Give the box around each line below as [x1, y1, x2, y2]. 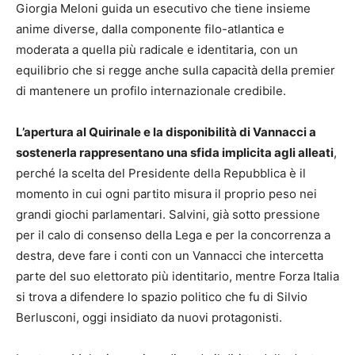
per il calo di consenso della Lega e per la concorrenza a [16, 227, 330, 243]
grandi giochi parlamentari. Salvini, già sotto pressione [16, 207, 320, 223]
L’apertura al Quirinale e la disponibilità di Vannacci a [16, 124, 316, 140]
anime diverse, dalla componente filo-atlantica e [16, 21, 284, 37]
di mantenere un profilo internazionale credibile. [16, 83, 286, 99]
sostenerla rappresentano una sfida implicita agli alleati [16, 145, 334, 161]
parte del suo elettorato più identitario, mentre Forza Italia [16, 269, 339, 284]
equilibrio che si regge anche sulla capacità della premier [16, 63, 335, 78]
